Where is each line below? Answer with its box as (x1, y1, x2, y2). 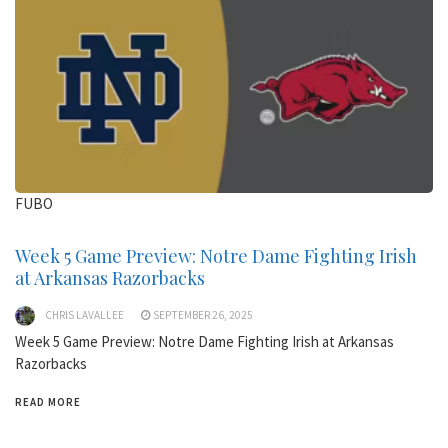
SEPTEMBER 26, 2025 (153, 308, 253, 323)
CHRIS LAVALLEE (45, 308, 124, 323)
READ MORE (15, 395, 81, 410)
